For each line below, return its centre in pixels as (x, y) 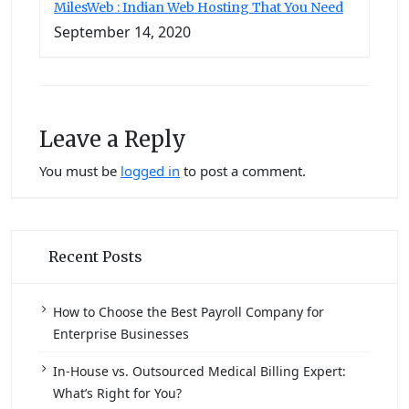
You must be (80, 170)
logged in (150, 170)
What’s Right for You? (117, 393)
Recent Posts (95, 256)
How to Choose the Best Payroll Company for (189, 311)
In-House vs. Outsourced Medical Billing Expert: (199, 371)
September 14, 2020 (122, 31)
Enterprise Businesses (121, 333)
